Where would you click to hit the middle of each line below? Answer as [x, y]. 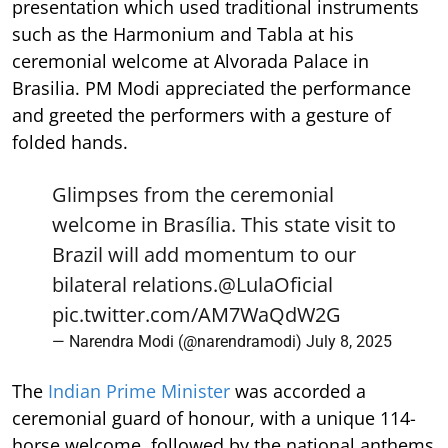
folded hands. [70, 142]
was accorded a [298, 391]
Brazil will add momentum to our [204, 255]
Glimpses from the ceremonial [193, 195]
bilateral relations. [135, 285]
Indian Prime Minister [139, 391]
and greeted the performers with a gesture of [201, 115]
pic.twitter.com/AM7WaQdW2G [196, 315]
